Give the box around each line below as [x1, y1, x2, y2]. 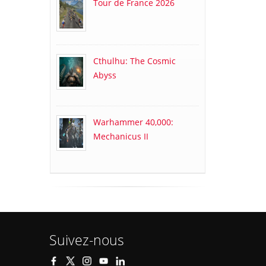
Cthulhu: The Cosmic [93, 55, 176, 66]
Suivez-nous [49, 231, 125, 249]
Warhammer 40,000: [93, 116, 173, 128]
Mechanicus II [93, 131, 148, 142]
